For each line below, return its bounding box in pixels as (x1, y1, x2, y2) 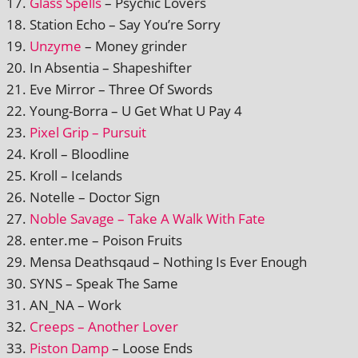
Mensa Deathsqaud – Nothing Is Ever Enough (30, 252, 307, 271)
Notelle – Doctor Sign (30, 187, 160, 206)
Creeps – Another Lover (30, 316, 178, 336)
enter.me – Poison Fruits (30, 230, 182, 249)
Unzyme (30, 36, 82, 55)
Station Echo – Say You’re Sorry (30, 14, 221, 34)
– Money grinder (82, 36, 187, 55)
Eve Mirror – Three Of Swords (30, 79, 213, 98)
